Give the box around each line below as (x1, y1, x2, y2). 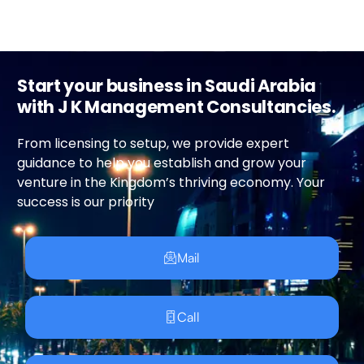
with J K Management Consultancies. (17, 94, 336, 119)
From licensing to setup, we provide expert (17, 133, 290, 153)
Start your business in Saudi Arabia (17, 73, 317, 97)
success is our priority (17, 192, 155, 211)
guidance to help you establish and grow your (17, 153, 307, 172)
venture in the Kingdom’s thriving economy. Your (17, 172, 326, 192)
